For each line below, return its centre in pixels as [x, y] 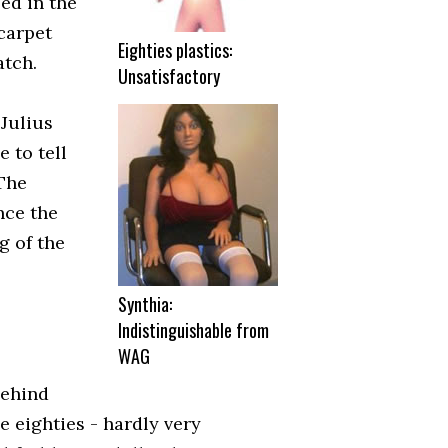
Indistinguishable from [193, 330]
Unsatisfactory [169, 76]
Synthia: [145, 304]
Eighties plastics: [175, 50]
